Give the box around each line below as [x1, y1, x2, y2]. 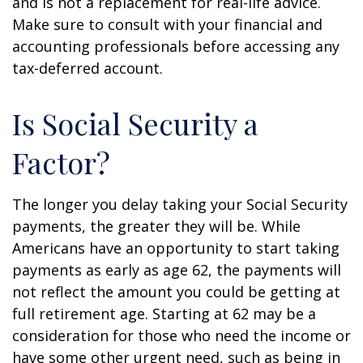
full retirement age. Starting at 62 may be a [12, 304, 316, 323]
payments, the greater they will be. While [12, 216, 301, 236]
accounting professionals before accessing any [12, 36, 340, 56]
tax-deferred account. [12, 58, 163, 78]
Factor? [12, 143, 110, 181]
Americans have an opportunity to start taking [12, 238, 340, 258]
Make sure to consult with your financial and [12, 15, 322, 34]
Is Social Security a [12, 104, 258, 143]
